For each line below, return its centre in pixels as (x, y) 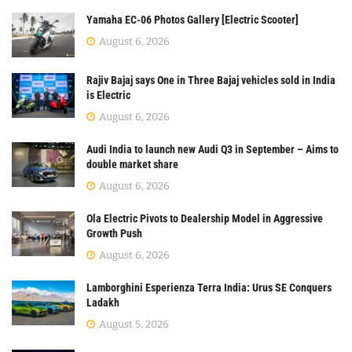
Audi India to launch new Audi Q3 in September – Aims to (213, 150)
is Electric (108, 95)
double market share (132, 165)
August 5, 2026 (133, 324)
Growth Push (114, 234)
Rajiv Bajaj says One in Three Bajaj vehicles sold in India (211, 81)
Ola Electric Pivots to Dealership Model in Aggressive (205, 219)
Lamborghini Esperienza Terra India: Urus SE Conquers (209, 288)
